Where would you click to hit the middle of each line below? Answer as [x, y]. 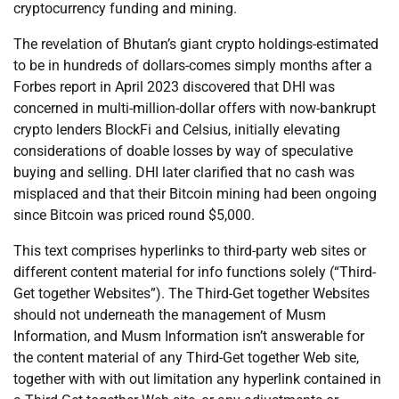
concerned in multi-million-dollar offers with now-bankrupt [195, 109]
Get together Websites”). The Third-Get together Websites [191, 294]
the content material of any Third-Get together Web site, [186, 358]
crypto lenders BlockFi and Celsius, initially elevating [177, 130]
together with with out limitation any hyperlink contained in [197, 379]
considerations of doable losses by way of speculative [183, 151]
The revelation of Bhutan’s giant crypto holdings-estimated [196, 45]
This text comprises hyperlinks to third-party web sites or [190, 251]
